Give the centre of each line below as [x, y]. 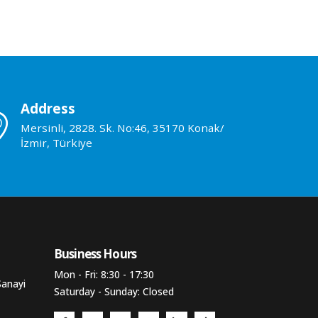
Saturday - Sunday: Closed [114, 292]
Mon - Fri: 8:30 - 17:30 [104, 275]
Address [48, 108]
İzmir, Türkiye [56, 142]
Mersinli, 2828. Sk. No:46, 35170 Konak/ [122, 127]
